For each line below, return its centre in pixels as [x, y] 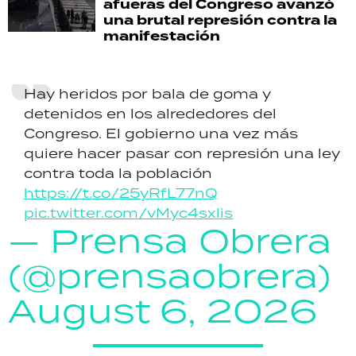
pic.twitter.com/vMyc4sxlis [128, 213]
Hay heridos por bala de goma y [147, 93]
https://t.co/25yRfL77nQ [121, 193]
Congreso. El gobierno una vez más [161, 133]
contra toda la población [118, 173]
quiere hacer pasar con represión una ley [182, 153]
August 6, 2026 [163, 310]
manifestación [162, 36]
